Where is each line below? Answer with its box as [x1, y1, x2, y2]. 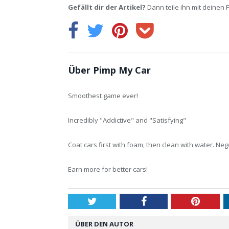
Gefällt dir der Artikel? [68, 2, 146, 12]
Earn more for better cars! [68, 164, 148, 174]
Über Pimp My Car [68, 63, 151, 76]
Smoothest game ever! [68, 90, 138, 100]
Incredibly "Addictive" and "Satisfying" [68, 115, 186, 125]
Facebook [146, 195, 186, 206]
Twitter [96, 195, 127, 206]
